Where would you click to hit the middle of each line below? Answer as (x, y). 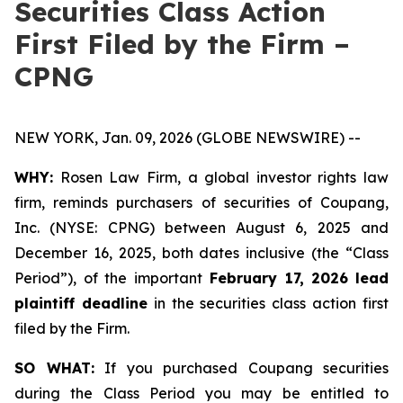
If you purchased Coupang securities (241, 368)
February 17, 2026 (279, 278)
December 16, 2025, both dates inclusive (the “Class (201, 253)
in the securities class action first (268, 303)
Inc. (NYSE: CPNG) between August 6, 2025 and (201, 228)
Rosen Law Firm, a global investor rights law (221, 177)
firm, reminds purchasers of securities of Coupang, (201, 202)
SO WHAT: (54, 368)
